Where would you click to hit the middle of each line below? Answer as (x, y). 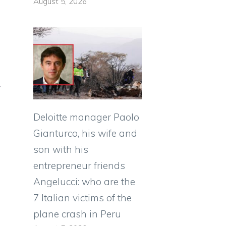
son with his (61, 149)
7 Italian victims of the (82, 197)
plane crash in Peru (77, 214)
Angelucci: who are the (84, 181)
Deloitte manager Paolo (86, 117)
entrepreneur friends (79, 165)
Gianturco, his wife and (85, 133)
